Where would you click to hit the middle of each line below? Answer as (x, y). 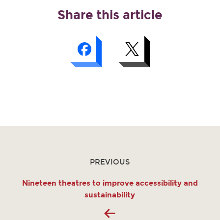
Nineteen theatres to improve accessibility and (110, 183)
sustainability (110, 195)
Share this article (110, 15)
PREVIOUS (110, 162)
